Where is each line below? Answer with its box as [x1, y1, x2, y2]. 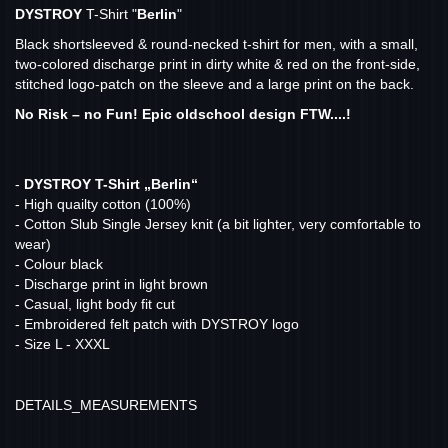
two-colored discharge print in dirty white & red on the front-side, [15, 55, 420, 72]
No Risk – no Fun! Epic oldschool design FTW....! [15, 105, 351, 122]
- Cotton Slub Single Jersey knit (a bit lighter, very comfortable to [15, 215, 421, 232]
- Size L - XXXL [15, 335, 110, 352]
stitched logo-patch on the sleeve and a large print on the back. [15, 75, 414, 92]
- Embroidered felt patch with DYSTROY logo [15, 315, 299, 332]
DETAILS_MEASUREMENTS [15, 396, 197, 413]
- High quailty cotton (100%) [15, 195, 191, 212]
